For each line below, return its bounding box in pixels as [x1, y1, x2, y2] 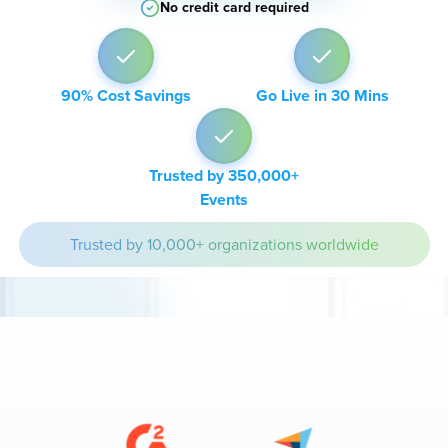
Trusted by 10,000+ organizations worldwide [69, 234, 379, 255]
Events [199, 190, 248, 210]
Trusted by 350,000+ [148, 166, 299, 186]
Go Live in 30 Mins [255, 86, 389, 106]
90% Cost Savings [60, 86, 191, 106]
